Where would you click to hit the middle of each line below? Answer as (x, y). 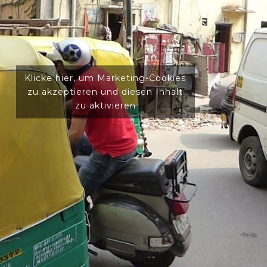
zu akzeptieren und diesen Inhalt (105, 91)
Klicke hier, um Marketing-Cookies (105, 78)
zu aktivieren (105, 105)
